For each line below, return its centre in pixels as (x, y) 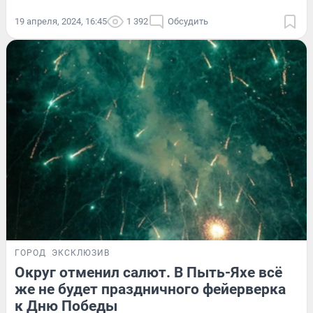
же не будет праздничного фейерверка (150, 289)
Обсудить (188, 21)
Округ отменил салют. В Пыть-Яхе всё (148, 272)
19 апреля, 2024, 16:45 (61, 21)
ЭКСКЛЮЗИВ (81, 253)
